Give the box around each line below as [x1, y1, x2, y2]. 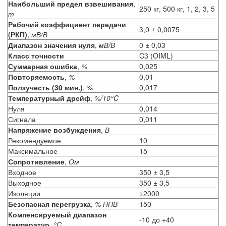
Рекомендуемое [8, 135, 61, 146]
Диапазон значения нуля [8, 40, 95, 50]
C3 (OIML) [139, 50, 173, 61]
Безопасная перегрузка [8, 199, 91, 209]
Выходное [8, 178, 41, 188]
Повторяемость [8, 72, 65, 82]
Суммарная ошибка [8, 61, 77, 72]
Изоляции [8, 188, 40, 199]
